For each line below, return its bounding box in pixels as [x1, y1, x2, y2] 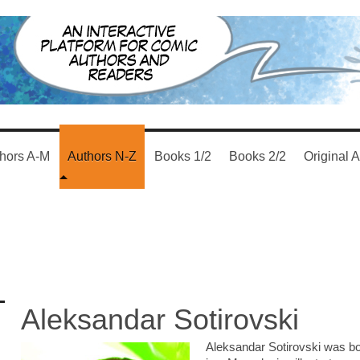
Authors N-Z [67, 149, 137, 163]
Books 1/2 [154, 149, 211, 163]
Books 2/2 [229, 149, 286, 163]
